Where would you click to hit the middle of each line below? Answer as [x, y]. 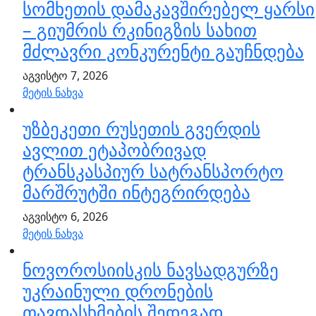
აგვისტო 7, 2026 [65, 76]
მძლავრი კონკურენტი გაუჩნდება [163, 51]
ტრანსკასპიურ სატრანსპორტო [153, 171]
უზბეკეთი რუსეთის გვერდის [141, 129]
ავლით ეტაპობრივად [114, 150]
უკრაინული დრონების [118, 291]
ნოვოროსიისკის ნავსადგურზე [151, 270]
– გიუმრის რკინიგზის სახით [140, 30]
